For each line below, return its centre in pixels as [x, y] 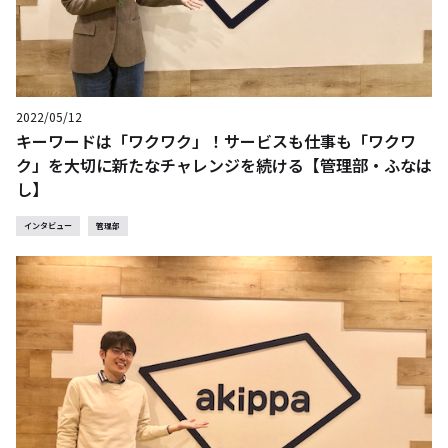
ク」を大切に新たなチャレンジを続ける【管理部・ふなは [224, 165]
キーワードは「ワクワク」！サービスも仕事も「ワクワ [216, 141]
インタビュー [48, 225]
